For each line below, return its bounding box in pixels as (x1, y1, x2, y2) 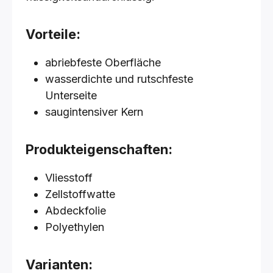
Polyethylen (45, 221, 104, 233)
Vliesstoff (45, 171, 93, 184)
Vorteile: (26, 26, 80, 42)
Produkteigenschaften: (26, 141, 172, 157)
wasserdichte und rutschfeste (45, 73, 193, 85)
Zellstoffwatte (45, 188, 115, 200)
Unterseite (45, 89, 97, 102)
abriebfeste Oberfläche (45, 56, 161, 69)
